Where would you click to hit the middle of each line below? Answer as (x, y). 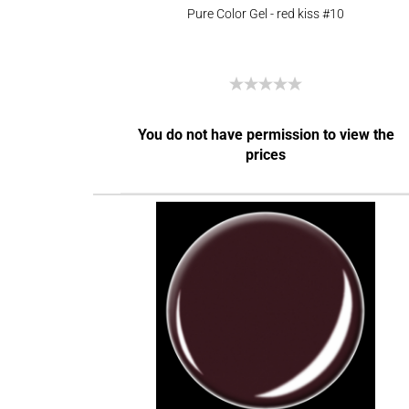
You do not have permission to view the (266, 135)
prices (266, 155)
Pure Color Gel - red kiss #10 (266, 14)
